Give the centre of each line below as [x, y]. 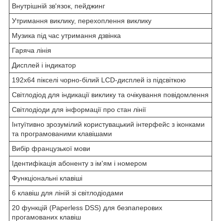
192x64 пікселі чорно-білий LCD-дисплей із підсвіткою [99, 80]
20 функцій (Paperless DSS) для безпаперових [87, 207]
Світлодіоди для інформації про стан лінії [79, 109]
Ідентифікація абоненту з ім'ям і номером [79, 163]
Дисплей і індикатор [44, 65]
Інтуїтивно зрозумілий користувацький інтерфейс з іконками [108, 124]
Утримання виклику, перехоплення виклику [82, 20]
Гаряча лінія [32, 50]
